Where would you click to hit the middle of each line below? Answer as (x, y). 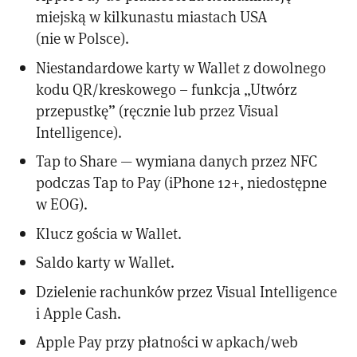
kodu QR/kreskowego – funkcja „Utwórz (167, 88)
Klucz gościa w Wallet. (109, 233)
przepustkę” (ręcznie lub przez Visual (158, 110)
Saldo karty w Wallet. (106, 262)
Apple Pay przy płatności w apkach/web (167, 342)
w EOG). (62, 204)
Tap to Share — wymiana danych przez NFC (177, 161)
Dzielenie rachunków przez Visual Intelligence (187, 291)
